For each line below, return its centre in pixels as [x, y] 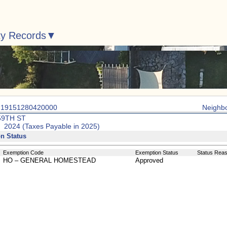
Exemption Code [23, 153]
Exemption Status [157, 153]
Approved [149, 160]
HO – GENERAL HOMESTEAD [49, 160]
